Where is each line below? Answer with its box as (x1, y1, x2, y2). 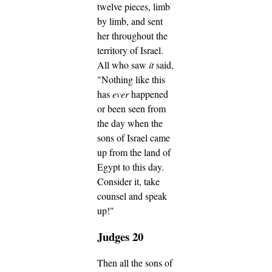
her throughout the (97, 29, 168, 42)
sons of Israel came (97, 131, 170, 144)
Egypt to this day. (97, 160, 164, 174)
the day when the (97, 117, 163, 130)
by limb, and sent (97, 15, 163, 28)
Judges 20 (97, 228, 143, 245)
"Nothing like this (97, 73, 165, 86)
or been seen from (97, 102, 166, 115)
